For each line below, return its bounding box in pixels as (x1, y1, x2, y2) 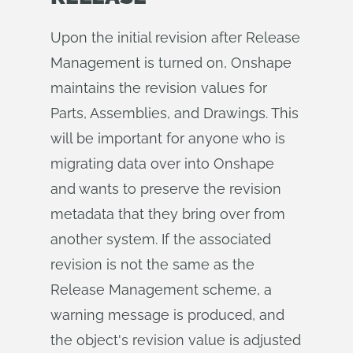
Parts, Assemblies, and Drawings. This (50, 105, 299, 121)
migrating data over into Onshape (50, 155, 274, 172)
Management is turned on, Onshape (50, 54, 292, 71)
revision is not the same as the (50, 256, 255, 273)
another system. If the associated (50, 231, 271, 247)
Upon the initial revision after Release (50, 29, 300, 46)
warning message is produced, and (50, 307, 284, 323)
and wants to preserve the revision (50, 180, 281, 197)
